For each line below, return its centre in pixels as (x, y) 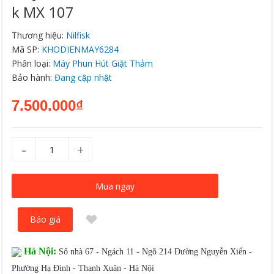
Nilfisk (78, 35)
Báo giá (46, 219)
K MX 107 (43, 12)
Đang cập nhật (83, 77)
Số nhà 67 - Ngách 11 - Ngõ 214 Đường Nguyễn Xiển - (156, 252)
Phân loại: (32, 63)
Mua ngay (115, 186)
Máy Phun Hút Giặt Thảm (103, 63)
